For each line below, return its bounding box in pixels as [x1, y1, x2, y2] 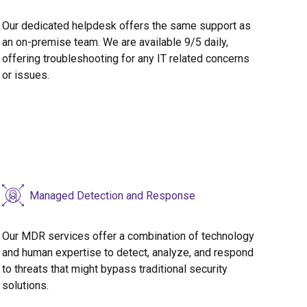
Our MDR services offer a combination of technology [1, 230, 254, 243]
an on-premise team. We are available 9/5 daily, [1, 36, 228, 49]
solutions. [1, 279, 49, 293]
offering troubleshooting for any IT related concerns [1, 52, 249, 66]
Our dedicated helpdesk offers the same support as [1, 19, 251, 33]
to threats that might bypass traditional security [1, 262, 228, 276]
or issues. [1, 69, 49, 82]
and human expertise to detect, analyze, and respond [1, 246, 254, 260]
